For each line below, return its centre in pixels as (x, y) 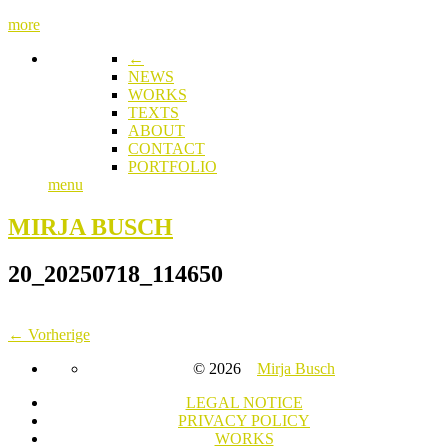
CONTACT (166, 148)
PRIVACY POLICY (244, 420)
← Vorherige (49, 334)
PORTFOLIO (172, 166)
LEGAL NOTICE (244, 402)
